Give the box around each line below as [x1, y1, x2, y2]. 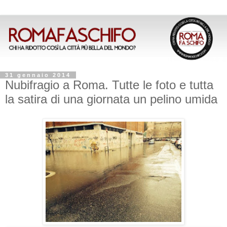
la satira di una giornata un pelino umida [5, 92, 217, 106]
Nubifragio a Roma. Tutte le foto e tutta [5, 78, 213, 92]
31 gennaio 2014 [5, 71, 71, 78]
